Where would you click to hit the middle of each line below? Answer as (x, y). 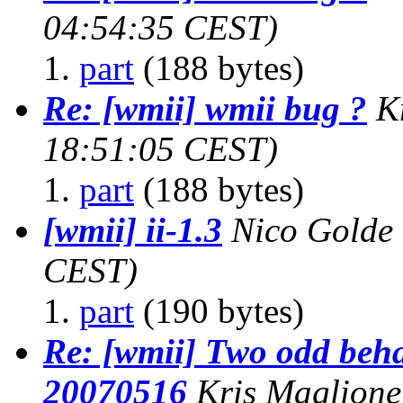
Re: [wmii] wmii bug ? (205, 108)
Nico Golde (312, 229)
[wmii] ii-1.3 (133, 229)
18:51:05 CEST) (161, 148)
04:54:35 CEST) (161, 27)
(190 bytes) (219, 310)
